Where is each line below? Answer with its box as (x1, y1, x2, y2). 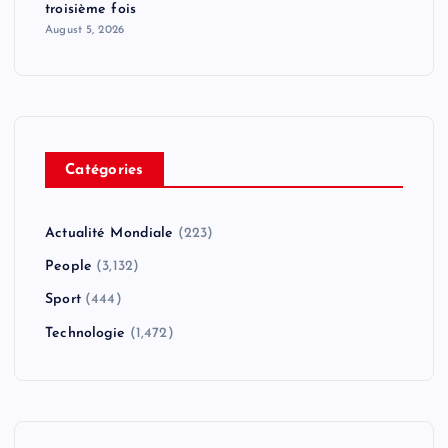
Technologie (45, 326, 126, 342)
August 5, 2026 (45, 23, 125, 36)
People (45, 259, 92, 275)
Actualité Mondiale (45, 225, 174, 241)
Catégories (65, 162, 144, 178)
